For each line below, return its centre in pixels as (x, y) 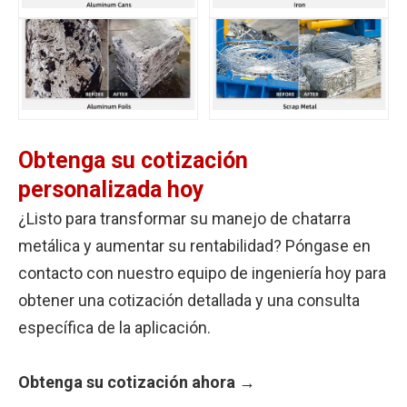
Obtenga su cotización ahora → (137, 382)
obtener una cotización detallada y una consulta (189, 300)
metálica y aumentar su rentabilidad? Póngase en (194, 245)
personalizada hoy (111, 189)
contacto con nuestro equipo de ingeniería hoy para (202, 273)
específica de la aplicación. (114, 327)
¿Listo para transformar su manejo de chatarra (184, 218)
